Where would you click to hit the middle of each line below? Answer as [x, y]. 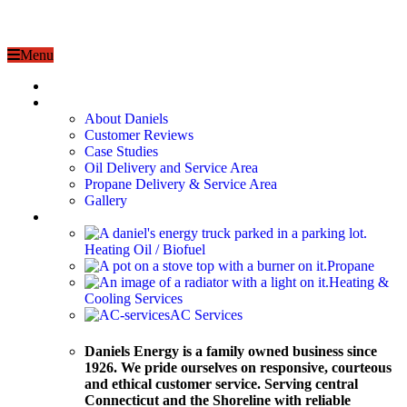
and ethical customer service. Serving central [221, 383]
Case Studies [121, 152]
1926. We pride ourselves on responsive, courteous [238, 367]
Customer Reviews [139, 135]
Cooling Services [134, 299]
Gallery [106, 201]
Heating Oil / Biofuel [145, 250]
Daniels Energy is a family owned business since [231, 351]
